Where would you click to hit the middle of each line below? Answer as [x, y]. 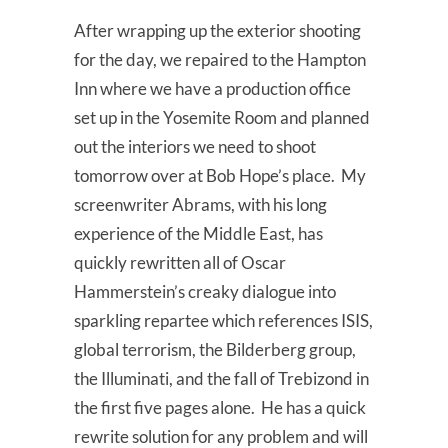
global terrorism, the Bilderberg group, [215, 350]
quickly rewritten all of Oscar [180, 263]
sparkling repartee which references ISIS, [223, 321]
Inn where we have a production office [212, 89]
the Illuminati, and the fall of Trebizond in [221, 379]
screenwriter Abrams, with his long [200, 205]
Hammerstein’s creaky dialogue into [205, 292]
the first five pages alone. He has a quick [220, 408]
